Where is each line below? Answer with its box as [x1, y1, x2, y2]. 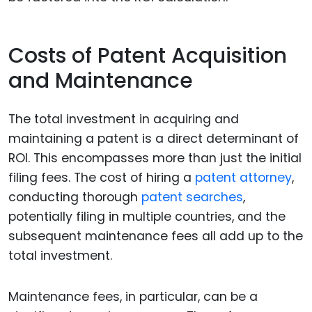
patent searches [141, 188, 243, 205]
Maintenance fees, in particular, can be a [8, 288, 258, 305]
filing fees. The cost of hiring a [8, 169, 195, 186]
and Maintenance [8, 66, 193, 96]
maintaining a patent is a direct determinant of [8, 130, 299, 147]
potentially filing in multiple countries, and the [8, 208, 286, 225]
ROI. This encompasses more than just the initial [8, 149, 302, 166]
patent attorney [195, 169, 292, 186]
